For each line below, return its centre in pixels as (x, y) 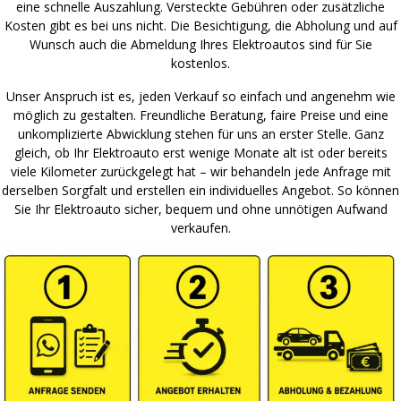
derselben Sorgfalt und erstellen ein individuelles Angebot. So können (200, 190)
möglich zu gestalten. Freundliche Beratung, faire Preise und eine (200, 115)
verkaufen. (200, 227)
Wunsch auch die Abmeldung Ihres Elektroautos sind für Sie (200, 44)
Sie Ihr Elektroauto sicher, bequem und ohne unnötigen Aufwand (200, 209)
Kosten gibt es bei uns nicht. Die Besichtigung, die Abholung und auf (200, 25)
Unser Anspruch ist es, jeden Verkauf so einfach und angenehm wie (200, 96)
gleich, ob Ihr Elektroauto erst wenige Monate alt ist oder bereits (200, 152)
